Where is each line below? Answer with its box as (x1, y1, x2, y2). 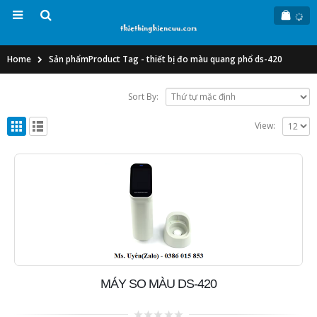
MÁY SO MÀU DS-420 (100, 276, 217, 291)
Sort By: (128, 90, 159, 103)
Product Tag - (88, 52, 146, 65)
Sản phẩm (49, 52, 88, 65)
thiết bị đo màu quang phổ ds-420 (146, 52, 282, 65)
